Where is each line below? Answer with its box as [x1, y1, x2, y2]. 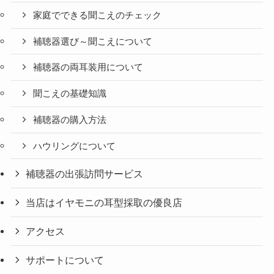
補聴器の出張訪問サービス [26, 168, 144, 179]
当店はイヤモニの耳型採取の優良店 [26, 196, 183, 208]
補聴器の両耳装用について [33, 62, 144, 73]
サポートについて [26, 254, 105, 266]
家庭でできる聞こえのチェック [33, 10, 162, 20]
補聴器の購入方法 [33, 114, 107, 125]
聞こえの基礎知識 [33, 89, 107, 99]
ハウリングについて [33, 141, 116, 151]
